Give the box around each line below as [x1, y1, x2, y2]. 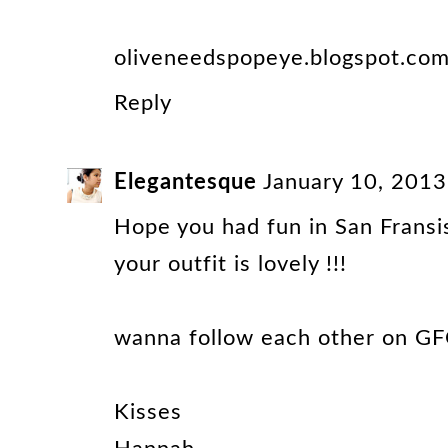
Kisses [114, 400, 182, 423]
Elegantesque [114, 170, 257, 193]
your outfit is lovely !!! [114, 252, 347, 275]
